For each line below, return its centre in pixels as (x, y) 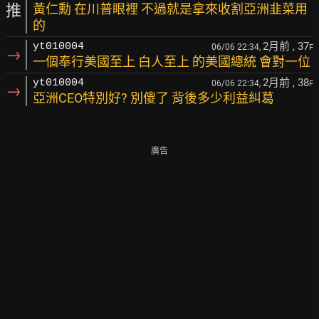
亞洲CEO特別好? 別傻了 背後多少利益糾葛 (153, 98)
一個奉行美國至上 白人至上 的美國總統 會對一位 (172, 62)
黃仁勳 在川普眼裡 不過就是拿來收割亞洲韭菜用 (170, 9)
